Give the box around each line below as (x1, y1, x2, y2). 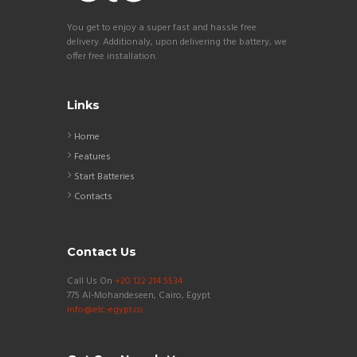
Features (74, 148, 111, 165)
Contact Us (67, 245, 136, 260)
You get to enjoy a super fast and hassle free (67, 19, 257, 36)
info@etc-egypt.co (67, 302, 143, 319)
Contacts (74, 189, 112, 206)
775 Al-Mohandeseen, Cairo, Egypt (67, 288, 210, 304)
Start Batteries (74, 169, 135, 186)
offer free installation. (67, 48, 157, 65)
